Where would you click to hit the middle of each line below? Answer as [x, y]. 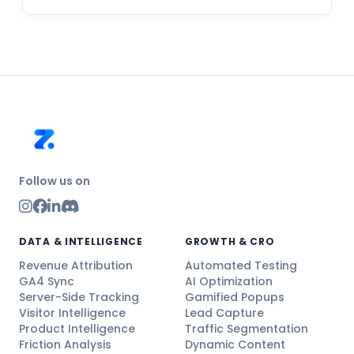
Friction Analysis [65, 344]
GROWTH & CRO [230, 241]
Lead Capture [224, 313]
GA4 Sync [47, 281]
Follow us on [55, 181]
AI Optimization [229, 281]
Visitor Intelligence [72, 313]
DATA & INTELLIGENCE [81, 241]
